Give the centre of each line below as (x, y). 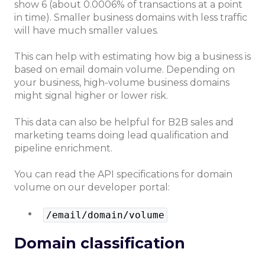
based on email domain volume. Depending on (125, 70)
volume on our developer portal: (92, 188)
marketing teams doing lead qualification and (122, 135)
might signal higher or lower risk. (91, 96)
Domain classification (100, 243)
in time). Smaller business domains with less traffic (131, 18)
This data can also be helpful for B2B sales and (124, 122)
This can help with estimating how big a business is (132, 57)
